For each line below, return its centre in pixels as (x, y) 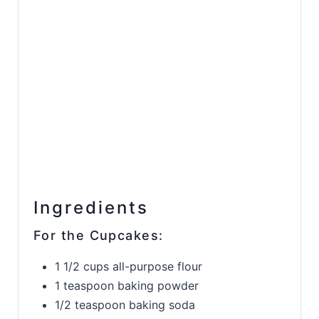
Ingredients (91, 207)
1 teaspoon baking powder (127, 285)
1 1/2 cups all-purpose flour (129, 266)
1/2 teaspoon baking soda (125, 304)
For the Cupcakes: (99, 235)
